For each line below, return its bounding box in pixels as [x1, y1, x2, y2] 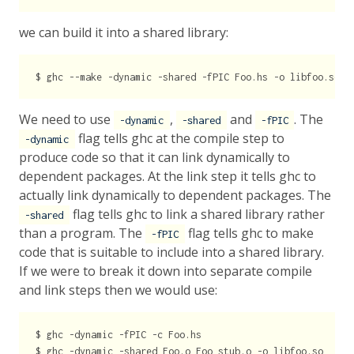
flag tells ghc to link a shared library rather [69, 205, 325, 224]
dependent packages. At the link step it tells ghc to [19, 168, 316, 186]
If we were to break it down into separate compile [19, 262, 312, 281]
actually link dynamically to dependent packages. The [19, 186, 331, 205]
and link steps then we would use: [19, 281, 217, 299]
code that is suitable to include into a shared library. [19, 243, 324, 262]
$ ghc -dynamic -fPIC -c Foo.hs [36, 328, 201, 341]
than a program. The [19, 224, 145, 243]
